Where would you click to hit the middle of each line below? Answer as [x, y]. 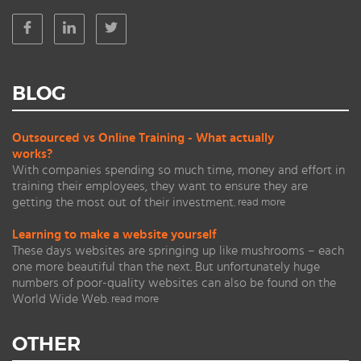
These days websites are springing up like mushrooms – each [178, 251]
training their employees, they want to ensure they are [160, 186]
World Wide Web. [60, 299]
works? [32, 154]
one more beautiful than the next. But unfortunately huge [166, 267]
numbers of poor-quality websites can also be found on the [174, 283]
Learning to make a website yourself [114, 234]
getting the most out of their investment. [124, 202]
